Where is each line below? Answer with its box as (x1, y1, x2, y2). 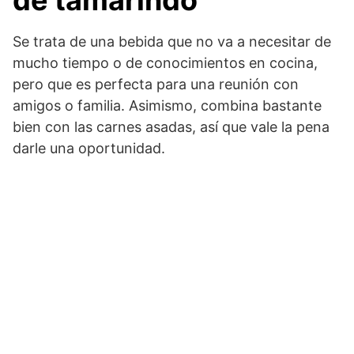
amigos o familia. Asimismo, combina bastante (13, 97, 322, 115)
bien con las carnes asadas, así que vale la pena (13, 119, 330, 136)
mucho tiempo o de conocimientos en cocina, (13, 55, 318, 72)
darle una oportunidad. (13, 140, 165, 157)
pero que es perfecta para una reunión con (13, 76, 299, 93)
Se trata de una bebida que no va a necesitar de (13, 33, 331, 51)
